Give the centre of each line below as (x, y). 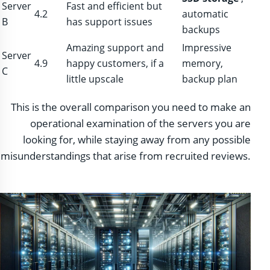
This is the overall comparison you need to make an (131, 107)
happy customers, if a (115, 63)
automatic (205, 14)
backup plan (210, 79)
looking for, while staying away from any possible (137, 139)
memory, (202, 63)
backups (201, 29)
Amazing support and (115, 47)
